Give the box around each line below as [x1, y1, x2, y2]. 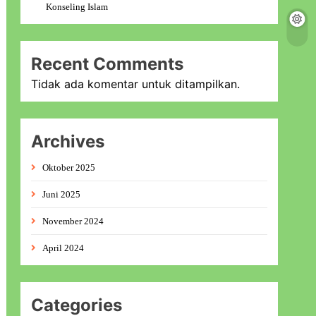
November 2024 [42, 216, 104, 226]
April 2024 [42, 243, 85, 253]
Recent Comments [31, 54, 184, 74]
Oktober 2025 [42, 162, 96, 173]
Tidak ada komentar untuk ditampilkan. [31, 77, 241, 91]
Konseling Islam [46, 1, 109, 12]
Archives [31, 131, 105, 152]
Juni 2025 [42, 189, 81, 200]
